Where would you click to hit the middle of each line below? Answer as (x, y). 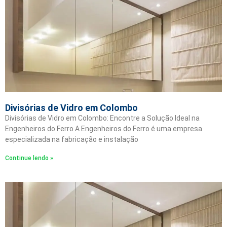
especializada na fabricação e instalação (72, 139)
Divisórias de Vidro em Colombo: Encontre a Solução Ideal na (102, 118)
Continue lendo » (29, 158)
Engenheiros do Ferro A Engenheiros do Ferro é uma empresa (104, 129)
